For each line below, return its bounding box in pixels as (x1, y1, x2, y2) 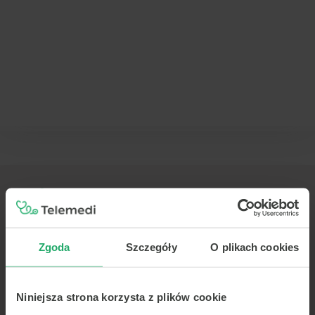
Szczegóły (125, 240, 177, 252)
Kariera (39, 295, 73, 308)
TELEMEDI (39, 234, 95, 248)
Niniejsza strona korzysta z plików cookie (16, 290, 227, 302)
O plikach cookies (210, 240, 300, 252)
